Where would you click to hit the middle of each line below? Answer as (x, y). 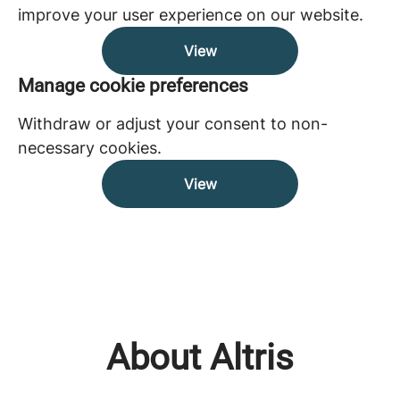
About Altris (200, 358)
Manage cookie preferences (133, 86)
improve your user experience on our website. (191, 15)
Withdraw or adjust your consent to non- (173, 124)
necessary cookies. (90, 148)
